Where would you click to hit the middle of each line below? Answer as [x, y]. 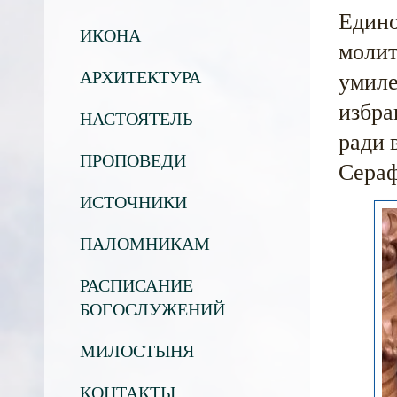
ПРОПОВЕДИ [133, 160]
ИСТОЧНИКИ [133, 202]
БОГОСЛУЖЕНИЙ [152, 309]
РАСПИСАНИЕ [136, 285]
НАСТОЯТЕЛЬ [136, 118]
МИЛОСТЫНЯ [137, 350]
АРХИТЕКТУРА [140, 77]
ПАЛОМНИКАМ [145, 243]
